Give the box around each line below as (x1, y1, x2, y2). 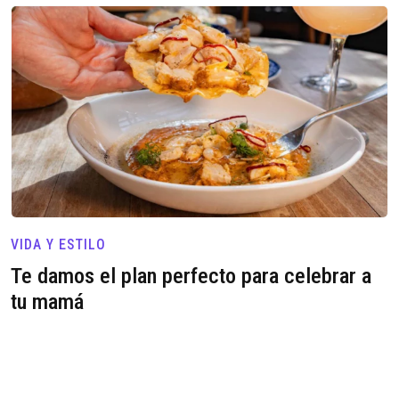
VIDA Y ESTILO (11, 236, 106, 254)
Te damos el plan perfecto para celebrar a (11, 263, 371, 289)
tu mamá (11, 289, 84, 315)
